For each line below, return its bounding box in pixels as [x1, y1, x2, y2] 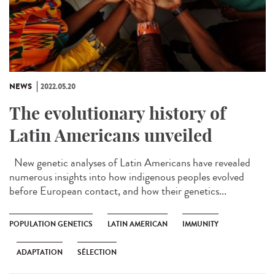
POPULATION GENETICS [9, 218, 93, 230]
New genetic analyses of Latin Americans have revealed [9, 154, 250, 171]
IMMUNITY [182, 218, 219, 230]
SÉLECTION [77, 246, 117, 258]
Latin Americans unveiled [9, 124, 212, 146]
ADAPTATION [17, 246, 63, 258]
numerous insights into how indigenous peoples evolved [9, 168, 244, 185]
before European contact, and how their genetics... [9, 182, 227, 199]
